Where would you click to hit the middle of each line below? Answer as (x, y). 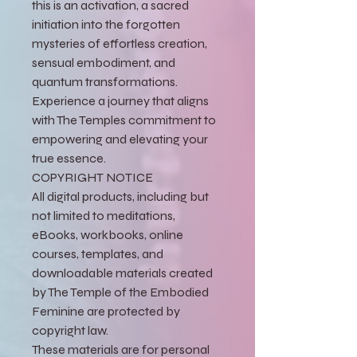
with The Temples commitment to (124, 120)
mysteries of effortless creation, (120, 43)
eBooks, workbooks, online (108, 234)
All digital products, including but (120, 196)
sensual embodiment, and (104, 62)
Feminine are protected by (106, 311)
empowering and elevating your (120, 139)
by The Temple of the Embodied (120, 292)
